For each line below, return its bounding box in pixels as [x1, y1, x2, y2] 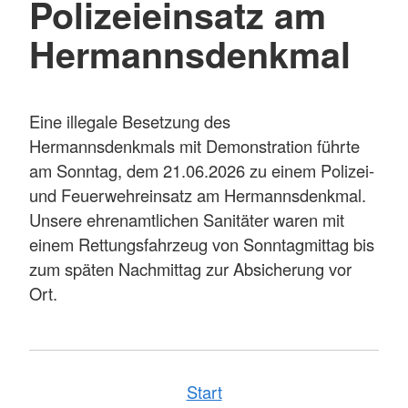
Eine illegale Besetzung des [29, 109, 230, 134]
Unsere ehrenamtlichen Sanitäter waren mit [29, 208, 344, 232]
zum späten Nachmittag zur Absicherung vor [29, 257, 352, 281]
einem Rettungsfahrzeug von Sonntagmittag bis [29, 232, 374, 257]
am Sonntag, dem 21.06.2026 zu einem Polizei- [29, 158, 374, 183]
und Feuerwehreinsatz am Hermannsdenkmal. [29, 183, 366, 208]
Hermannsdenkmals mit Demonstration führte [29, 134, 360, 158]
